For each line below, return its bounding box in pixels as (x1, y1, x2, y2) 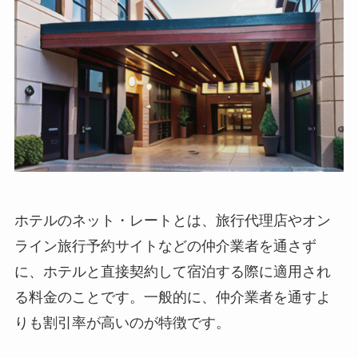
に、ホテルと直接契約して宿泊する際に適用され (14, 264, 331, 280)
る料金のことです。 (14, 289, 144, 306)
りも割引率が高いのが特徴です (14, 315, 216, 332)
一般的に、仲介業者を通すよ (143, 289, 331, 306)
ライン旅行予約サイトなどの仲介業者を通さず (14, 238, 316, 255)
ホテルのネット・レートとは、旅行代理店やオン (14, 213, 331, 229)
